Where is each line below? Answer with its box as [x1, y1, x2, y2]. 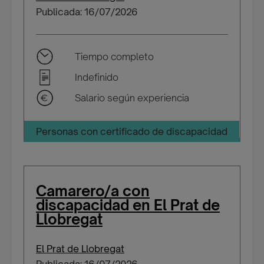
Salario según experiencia [75, 92, 189, 104]
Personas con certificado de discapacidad [36, 126, 227, 137]
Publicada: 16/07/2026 [36, 6, 138, 18]
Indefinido [75, 71, 118, 83]
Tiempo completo [75, 51, 154, 62]
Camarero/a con [36, 182, 150, 200]
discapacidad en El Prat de [36, 196, 220, 214]
